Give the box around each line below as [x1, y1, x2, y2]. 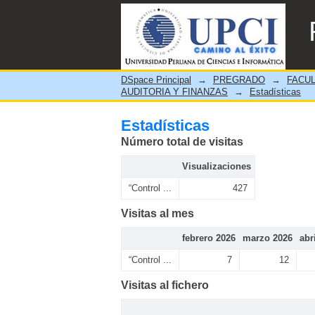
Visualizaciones [182, 161, 251, 172]
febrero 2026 [182, 233, 236, 243]
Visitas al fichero [121, 279, 209, 291]
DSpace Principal [121, 75, 191, 85]
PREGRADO [213, 75, 265, 85]
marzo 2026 [243, 233, 292, 243]
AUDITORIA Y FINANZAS [121, 86, 228, 97]
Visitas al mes [121, 207, 194, 219]
